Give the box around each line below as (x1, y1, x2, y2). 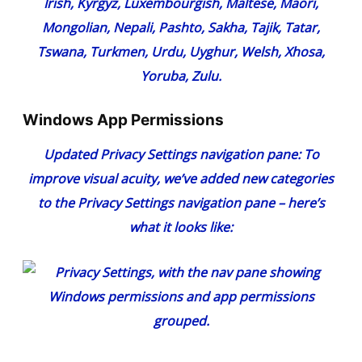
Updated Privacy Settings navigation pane (43, 145, 297, 164)
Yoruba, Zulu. (141, 67, 221, 86)
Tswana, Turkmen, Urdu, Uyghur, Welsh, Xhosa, (37, 43, 325, 61)
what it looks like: (129, 218, 233, 237)
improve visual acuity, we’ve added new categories (28, 170, 334, 188)
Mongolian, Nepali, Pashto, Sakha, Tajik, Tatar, (42, 19, 320, 37)
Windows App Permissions (22, 111, 224, 130)
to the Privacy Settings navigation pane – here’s (37, 194, 325, 213)
